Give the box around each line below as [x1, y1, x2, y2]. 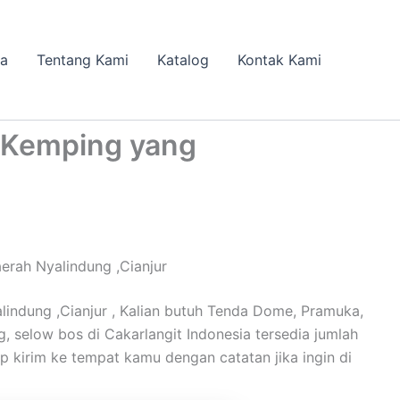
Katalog [157, 51, 209, 69]
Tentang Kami [37, 51, 129, 69]
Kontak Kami [237, 51, 321, 69]
